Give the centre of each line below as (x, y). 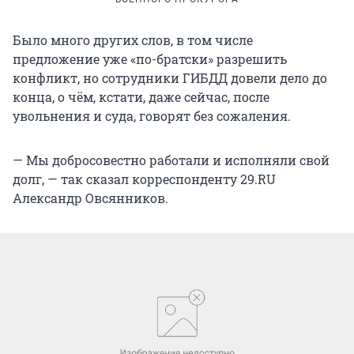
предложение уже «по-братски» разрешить (150, 58)
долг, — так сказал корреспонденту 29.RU (144, 179)
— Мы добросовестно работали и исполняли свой (171, 160)
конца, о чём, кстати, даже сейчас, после (141, 96)
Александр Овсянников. (90, 198)
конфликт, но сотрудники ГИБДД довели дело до (170, 77)
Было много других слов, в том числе (133, 40)
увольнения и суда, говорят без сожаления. (152, 115)
